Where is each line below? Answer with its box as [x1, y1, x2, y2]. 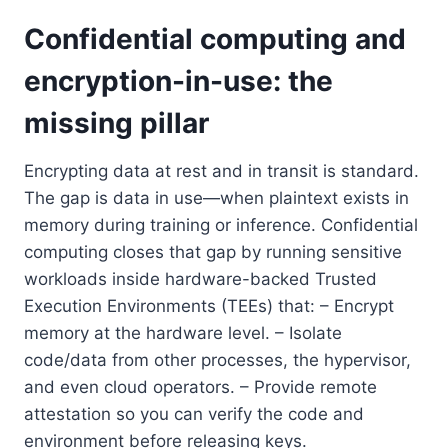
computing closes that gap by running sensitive [24, 241, 402, 262]
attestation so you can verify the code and [24, 403, 364, 424]
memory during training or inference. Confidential [24, 214, 418, 235]
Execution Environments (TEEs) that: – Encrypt [24, 295, 394, 316]
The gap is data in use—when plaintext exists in [24, 187, 409, 208]
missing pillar [24, 105, 209, 140]
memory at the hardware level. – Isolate [24, 322, 342, 343]
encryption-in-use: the [24, 63, 333, 98]
